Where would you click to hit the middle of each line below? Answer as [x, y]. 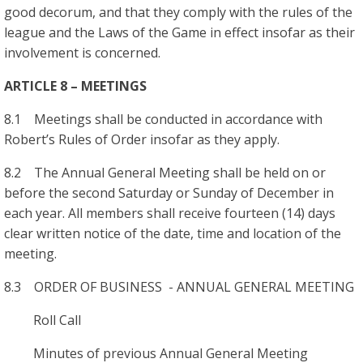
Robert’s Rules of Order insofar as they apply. [142, 139]
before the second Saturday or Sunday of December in [169, 192]
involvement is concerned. [82, 52]
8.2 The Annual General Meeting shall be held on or [165, 172]
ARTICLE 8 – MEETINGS [75, 85]
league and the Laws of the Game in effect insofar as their [179, 32]
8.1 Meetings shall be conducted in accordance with [163, 119]
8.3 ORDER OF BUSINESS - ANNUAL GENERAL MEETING [179, 286]
